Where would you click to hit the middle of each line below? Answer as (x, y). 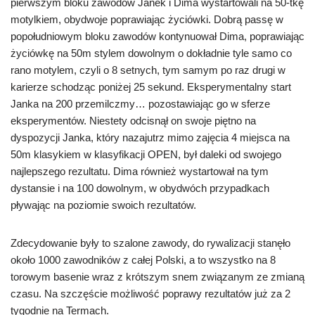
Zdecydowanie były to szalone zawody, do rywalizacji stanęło (150, 243)
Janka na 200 (43, 104)
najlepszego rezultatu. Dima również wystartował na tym (140, 172)
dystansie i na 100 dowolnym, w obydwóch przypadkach (140, 188)
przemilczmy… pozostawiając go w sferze (173, 104)
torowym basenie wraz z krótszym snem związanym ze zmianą (157, 277)
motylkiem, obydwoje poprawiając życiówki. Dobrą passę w (147, 20)
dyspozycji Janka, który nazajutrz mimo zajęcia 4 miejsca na (150, 138)
